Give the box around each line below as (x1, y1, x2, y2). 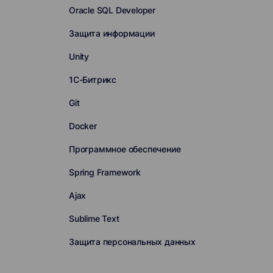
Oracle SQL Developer (68, 5, 155, 15)
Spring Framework (68, 167, 141, 177)
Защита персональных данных (68, 236, 196, 247)
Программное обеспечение (68, 144, 181, 154)
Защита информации (68, 28, 155, 38)
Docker (68, 121, 97, 131)
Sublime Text (68, 213, 119, 224)
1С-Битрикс (68, 74, 116, 85)
